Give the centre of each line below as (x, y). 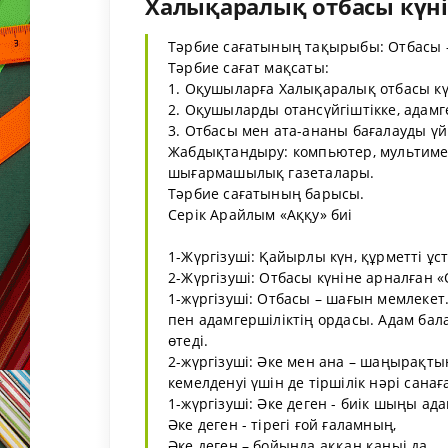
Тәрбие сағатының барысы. (266, 194)
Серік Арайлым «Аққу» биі (260, 215)
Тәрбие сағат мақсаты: (249, 68)
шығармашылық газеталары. (271, 173)
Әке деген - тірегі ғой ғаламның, (282, 425)
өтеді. (188, 341)
